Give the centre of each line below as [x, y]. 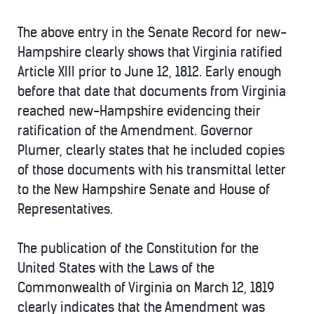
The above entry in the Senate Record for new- [152, 33]
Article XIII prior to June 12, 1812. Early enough [149, 72]
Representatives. [65, 209]
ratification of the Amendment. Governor [135, 131]
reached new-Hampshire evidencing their [139, 111]
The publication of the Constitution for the [138, 248]
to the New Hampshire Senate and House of [144, 190]
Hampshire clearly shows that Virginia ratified [150, 52]
